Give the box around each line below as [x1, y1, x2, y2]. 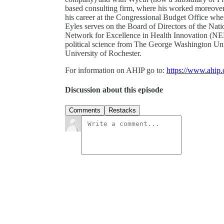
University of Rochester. [65, 48, 143, 57]
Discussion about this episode [65, 85, 163, 94]
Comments [69, 106, 100, 114]
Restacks [108, 106, 136, 114]
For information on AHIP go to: [65, 65, 166, 74]
